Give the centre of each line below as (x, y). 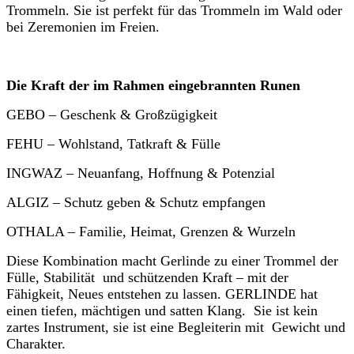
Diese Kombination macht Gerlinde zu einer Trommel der (172, 260)
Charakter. (38, 343)
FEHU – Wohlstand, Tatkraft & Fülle (113, 143)
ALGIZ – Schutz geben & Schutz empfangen (136, 202)
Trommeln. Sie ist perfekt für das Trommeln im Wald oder (174, 10)
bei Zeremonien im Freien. (83, 26)
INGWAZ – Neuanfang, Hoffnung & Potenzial (143, 173)
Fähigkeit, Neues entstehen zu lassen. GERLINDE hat (162, 294)
